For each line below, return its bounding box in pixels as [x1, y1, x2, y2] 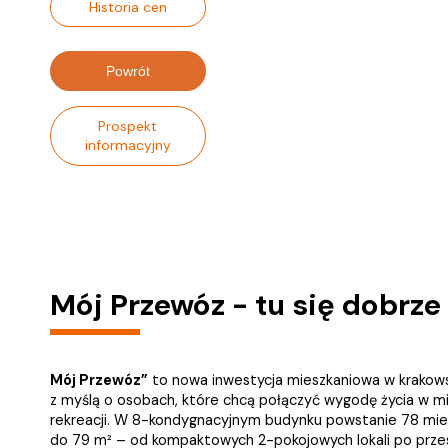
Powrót [105, 63, 150, 80]
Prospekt [98, 117, 158, 136]
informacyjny [84, 136, 171, 155]
